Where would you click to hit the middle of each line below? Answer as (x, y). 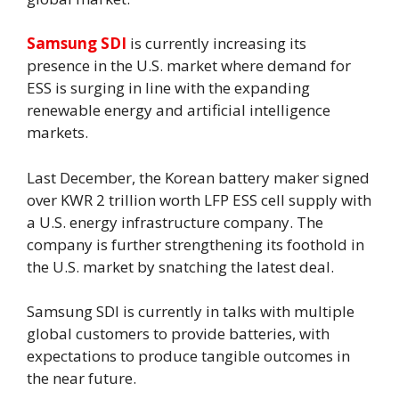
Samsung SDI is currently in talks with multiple (191, 312)
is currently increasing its (218, 44)
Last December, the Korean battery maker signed (198, 177)
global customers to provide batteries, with (178, 334)
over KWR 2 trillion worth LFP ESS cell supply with (199, 199)
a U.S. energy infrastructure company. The (175, 222)
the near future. (81, 379)
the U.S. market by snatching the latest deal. (180, 266)
